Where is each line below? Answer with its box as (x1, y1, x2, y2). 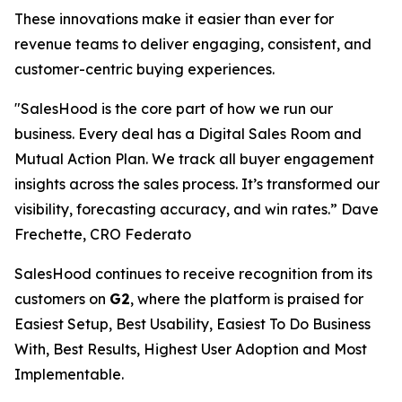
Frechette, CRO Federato (14, 225, 191, 243)
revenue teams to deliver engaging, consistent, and (14, 35, 371, 53)
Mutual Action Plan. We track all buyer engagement (14, 150, 374, 168)
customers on (14, 290, 109, 308)
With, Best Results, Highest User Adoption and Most (14, 340, 367, 358)
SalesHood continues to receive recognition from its (14, 265, 372, 283)
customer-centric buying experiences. (14, 60, 275, 78)
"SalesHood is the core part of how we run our (14, 100, 333, 118)
